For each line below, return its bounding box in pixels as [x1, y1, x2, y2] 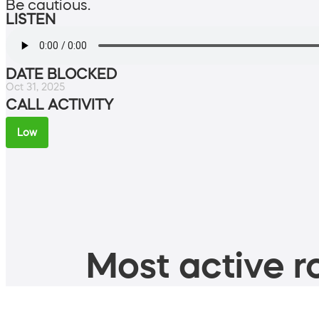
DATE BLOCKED [6, 66, 117, 81]
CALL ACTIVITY [6, 97, 113, 112]
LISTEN [6, 11, 56, 26]
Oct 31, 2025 [6, 81, 65, 92]
